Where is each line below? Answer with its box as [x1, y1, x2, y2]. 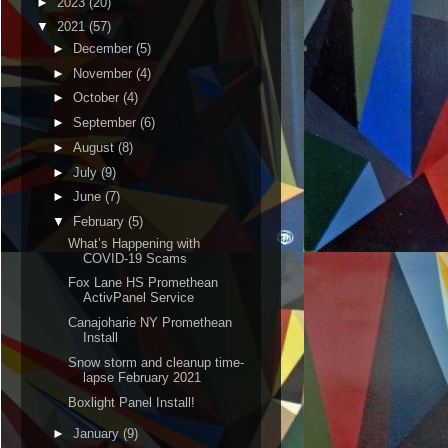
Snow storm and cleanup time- [68, 354, 245, 370]
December [72, 40, 136, 56]
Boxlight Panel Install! [68, 394, 196, 410]
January [72, 425, 123, 441]
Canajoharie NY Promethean [68, 315, 233, 330]
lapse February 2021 [83, 369, 202, 385]
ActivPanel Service [83, 290, 195, 306]
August [72, 139, 118, 155]
